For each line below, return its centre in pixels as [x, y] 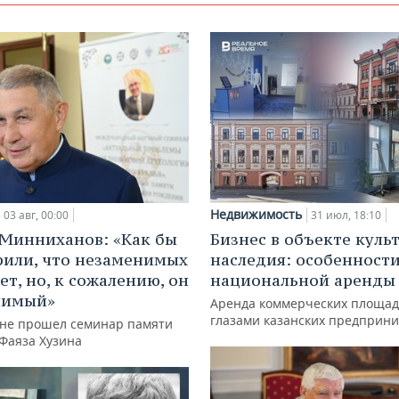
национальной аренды [303, 280]
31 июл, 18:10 [346, 215]
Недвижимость [256, 214]
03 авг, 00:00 [36, 215]
